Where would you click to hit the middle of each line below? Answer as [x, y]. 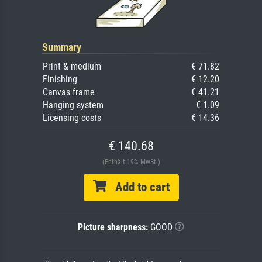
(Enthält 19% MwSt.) [131, 162]
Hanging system [73, 105]
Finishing [60, 79]
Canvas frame [69, 92]
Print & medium [72, 66]
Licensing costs [72, 118]
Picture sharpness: [113, 227]
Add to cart [138, 187]
